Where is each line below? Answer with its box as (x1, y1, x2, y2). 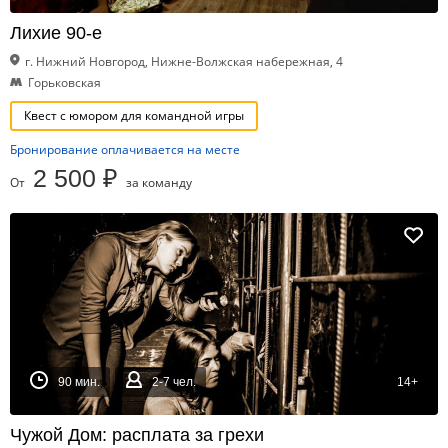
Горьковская (28, 74, 101, 91)
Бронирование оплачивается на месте (10, 141, 240, 158)
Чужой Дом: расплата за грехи (10, 425, 264, 445)
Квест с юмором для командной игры (24, 107, 244, 124)
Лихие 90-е (10, 23, 102, 43)
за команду (126, 174, 192, 191)
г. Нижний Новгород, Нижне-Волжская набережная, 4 (25, 53, 343, 70)
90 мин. (58, 375, 100, 389)
